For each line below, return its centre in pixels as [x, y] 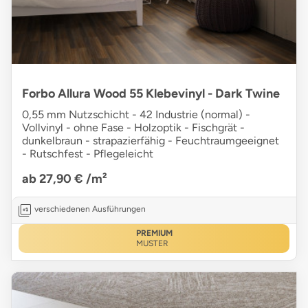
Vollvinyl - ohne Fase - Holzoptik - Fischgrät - [133, 128]
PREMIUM [154, 233]
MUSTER [152, 244]
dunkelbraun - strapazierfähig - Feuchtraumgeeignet [151, 141]
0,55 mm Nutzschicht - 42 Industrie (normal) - [136, 115]
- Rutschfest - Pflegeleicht [88, 154]
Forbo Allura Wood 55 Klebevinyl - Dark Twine [151, 94]
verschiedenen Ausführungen [90, 209]
